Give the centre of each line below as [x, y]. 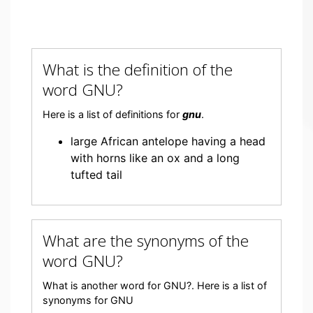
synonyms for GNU [88, 300]
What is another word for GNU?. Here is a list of [155, 285]
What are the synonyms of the [146, 241]
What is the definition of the [138, 70]
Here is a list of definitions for [112, 114]
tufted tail [96, 175]
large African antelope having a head [168, 141]
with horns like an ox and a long [155, 158]
